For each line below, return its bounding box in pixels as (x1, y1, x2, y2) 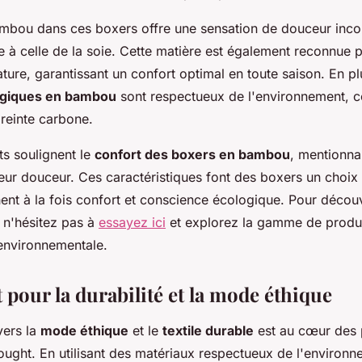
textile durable (162, 322, 254, 339)
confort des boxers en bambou (95, 145, 290, 162)
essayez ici (99, 213, 166, 230)
